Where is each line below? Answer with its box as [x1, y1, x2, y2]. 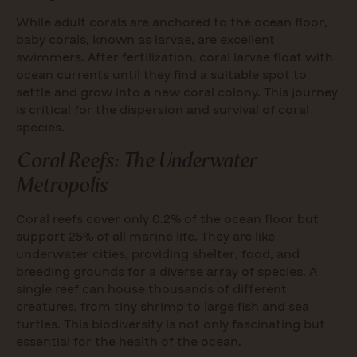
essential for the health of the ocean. [16, 333, 241, 351]
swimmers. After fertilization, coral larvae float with [16, 49, 333, 67]
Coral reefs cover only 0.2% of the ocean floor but [16, 210, 319, 229]
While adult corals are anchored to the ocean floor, [16, 14, 328, 32]
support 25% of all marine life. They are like [16, 228, 275, 246]
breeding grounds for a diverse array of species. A [16, 263, 317, 281]
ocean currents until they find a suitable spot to [16, 66, 307, 84]
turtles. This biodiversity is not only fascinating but [16, 316, 325, 334]
